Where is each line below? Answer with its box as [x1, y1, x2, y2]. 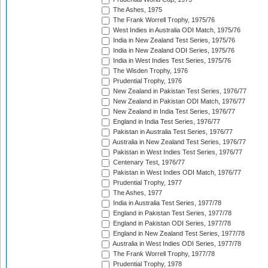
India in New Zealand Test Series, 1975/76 [111, 36, 235, 44]
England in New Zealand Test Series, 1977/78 [111, 230, 245, 237]
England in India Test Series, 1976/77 [111, 118, 220, 126]
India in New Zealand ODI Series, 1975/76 [111, 47, 234, 54]
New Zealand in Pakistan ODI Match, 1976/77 [111, 98, 245, 105]
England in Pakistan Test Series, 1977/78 [111, 209, 232, 217]
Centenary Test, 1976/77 [111, 159, 185, 166]
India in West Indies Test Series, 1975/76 [111, 57, 231, 65]
